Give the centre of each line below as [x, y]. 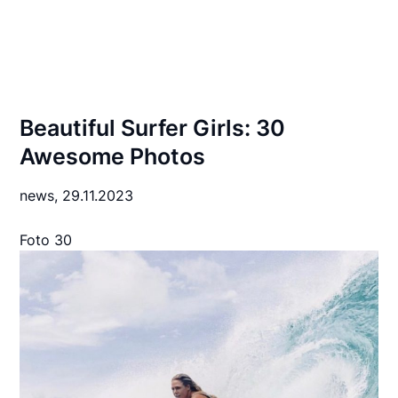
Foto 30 [46, 240]
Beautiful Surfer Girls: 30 [153, 128]
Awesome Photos [113, 156]
